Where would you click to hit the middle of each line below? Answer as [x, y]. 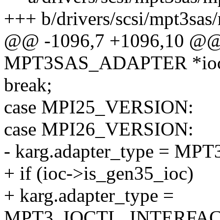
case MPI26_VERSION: [99, 129]
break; [28, 85]
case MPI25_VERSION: [99, 107]
